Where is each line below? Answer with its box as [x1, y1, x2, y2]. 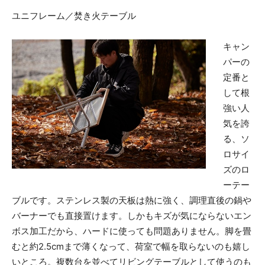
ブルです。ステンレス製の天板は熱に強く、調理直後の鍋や [12, 194, 251, 206]
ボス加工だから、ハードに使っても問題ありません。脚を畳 [12, 225, 251, 237]
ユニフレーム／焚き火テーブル [12, 9, 136, 21]
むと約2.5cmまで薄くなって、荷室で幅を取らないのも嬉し [12, 240, 250, 252]
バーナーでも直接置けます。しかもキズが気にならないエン [12, 209, 251, 221]
